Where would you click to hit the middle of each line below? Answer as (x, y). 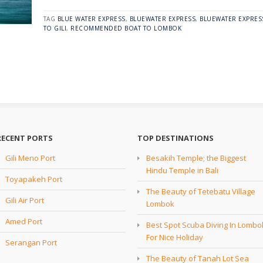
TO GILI (55, 28)
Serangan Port (31, 242)
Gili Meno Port (30, 158)
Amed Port (24, 221)
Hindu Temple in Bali (182, 170)
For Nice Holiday (175, 237)
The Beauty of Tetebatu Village (201, 191)
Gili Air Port (25, 200)
